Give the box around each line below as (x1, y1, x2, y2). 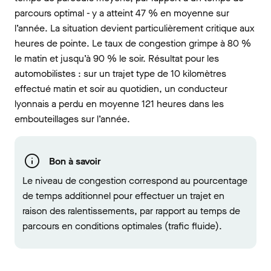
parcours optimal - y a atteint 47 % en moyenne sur (15, 7, 229, 19)
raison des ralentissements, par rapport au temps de (22, 204, 240, 217)
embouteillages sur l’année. (15, 113, 130, 125)
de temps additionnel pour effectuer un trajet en (22, 189, 224, 202)
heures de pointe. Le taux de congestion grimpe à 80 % (15, 37, 251, 50)
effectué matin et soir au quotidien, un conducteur (15, 82, 227, 95)
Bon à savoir (49, 154, 101, 168)
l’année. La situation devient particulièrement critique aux (15, 22, 255, 34)
